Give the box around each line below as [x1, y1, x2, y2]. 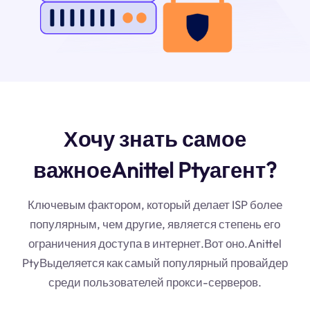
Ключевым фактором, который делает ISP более [28, 197, 282, 212]
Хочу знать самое [64, 125, 246, 152]
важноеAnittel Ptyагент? [33, 156, 277, 183]
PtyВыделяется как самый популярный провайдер [22, 255, 288, 270]
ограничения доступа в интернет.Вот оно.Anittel [28, 235, 282, 250]
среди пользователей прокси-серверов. [48, 274, 262, 289]
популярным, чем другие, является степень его [30, 216, 280, 231]
